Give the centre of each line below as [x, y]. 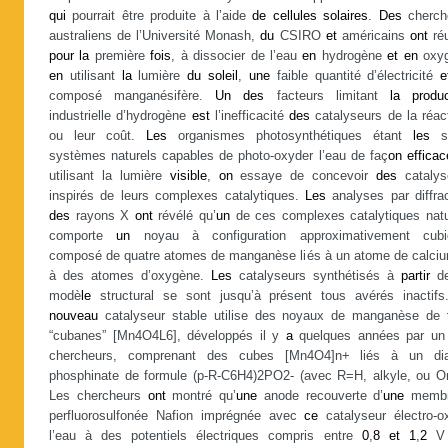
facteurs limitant [327, 96]
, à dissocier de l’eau [237, 56]
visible [188, 176]
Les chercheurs [98, 396]
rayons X [102, 216]
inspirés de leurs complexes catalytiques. [177, 196]
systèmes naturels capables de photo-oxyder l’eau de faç [218, 156]
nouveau [73, 316]
